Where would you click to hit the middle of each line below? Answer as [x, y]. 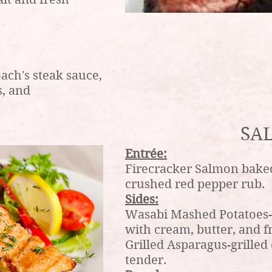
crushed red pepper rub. [195, 184]
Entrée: [146, 154]
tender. [146, 260]
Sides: [142, 199]
